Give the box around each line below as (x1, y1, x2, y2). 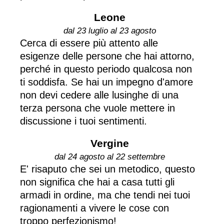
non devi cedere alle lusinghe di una (20, 89, 178, 100)
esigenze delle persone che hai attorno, (20, 50, 194, 61)
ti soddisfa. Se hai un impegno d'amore (20, 76, 193, 87)
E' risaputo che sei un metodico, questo (20, 163, 195, 174)
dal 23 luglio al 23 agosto (63, 25, 156, 35)
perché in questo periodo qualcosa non (20, 63, 192, 74)
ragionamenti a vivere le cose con (20, 202, 169, 213)
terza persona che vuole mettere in (20, 102, 175, 113)
